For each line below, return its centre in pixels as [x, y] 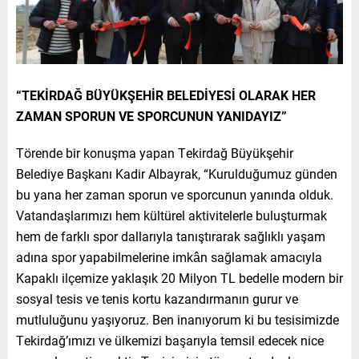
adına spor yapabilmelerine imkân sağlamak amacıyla [169, 256]
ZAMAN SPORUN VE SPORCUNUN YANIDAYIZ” [151, 115]
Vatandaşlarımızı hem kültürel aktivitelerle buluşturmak [171, 215]
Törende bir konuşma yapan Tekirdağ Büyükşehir [155, 152]
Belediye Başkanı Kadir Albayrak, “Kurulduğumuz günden [177, 173]
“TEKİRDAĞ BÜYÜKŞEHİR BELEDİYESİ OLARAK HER [166, 95]
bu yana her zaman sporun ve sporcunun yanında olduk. [175, 194]
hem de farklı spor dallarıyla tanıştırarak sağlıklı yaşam [171, 236]
